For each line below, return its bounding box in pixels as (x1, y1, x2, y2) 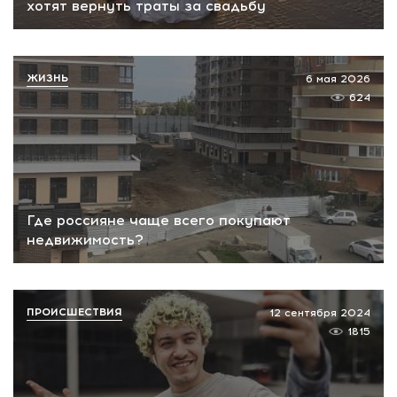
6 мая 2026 (306, 72, 370, 85)
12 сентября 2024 (269, 307, 370, 320)
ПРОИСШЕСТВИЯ (27, 306, 122, 319)
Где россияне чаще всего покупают (27, 212, 291, 230)
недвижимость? (27, 231, 144, 249)
